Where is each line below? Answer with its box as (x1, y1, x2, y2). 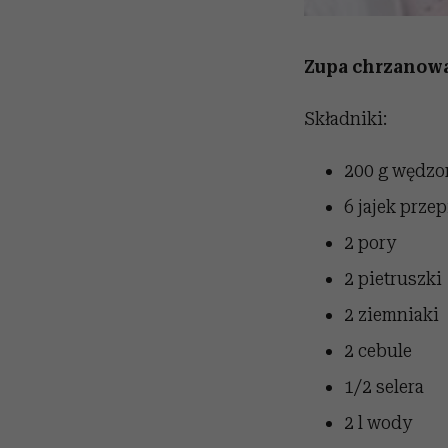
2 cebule (343, 339, 412, 361)
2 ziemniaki (343, 303, 439, 325)
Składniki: (303, 107, 387, 129)
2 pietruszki (343, 267, 442, 289)
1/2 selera (343, 375, 424, 397)
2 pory (343, 231, 396, 253)
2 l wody (343, 411, 412, 433)
